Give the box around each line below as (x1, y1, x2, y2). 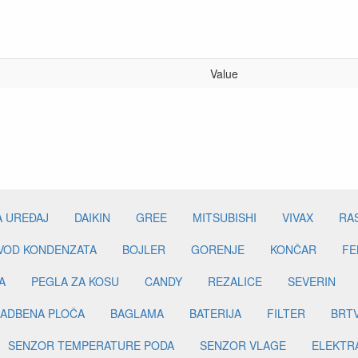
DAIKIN (74, 209, 110, 226)
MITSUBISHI (193, 209, 257, 226)
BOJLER (122, 241, 165, 258)
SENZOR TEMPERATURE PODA (8, 337, 174, 354)
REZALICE (208, 273, 262, 290)
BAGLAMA (110, 305, 164, 322)
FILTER (267, 305, 305, 322)
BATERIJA (189, 305, 241, 322)
